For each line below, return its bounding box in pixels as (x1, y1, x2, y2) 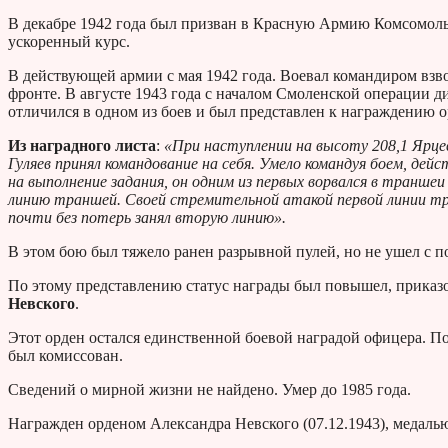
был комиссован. (8, 347, 123, 365)
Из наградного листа (8, 137, 156, 155)
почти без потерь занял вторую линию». (8, 209, 286, 227)
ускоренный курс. (8, 33, 130, 51)
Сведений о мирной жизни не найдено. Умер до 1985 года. (8, 381, 411, 399)
